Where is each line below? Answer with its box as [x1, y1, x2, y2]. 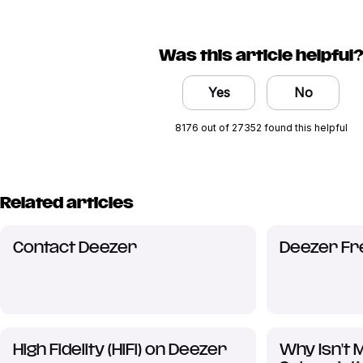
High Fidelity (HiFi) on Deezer [12, 344, 227, 358]
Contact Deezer [12, 241, 137, 256]
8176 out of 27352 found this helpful [174, 122, 348, 135]
